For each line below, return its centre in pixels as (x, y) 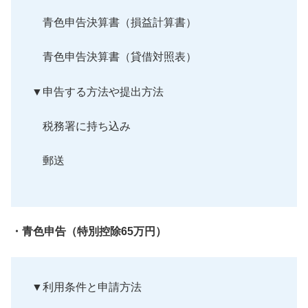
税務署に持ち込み (81, 126)
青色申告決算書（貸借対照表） (114, 57)
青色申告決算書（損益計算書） (114, 22)
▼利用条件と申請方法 (87, 287)
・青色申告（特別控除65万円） (89, 232)
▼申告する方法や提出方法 (98, 91)
